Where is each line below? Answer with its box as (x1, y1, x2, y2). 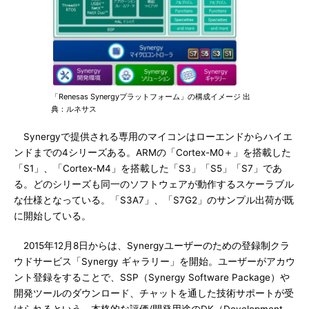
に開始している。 (14, 210, 91, 221)
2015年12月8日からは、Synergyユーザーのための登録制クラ (14, 239, 290, 251)
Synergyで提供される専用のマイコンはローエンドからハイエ (14, 130, 292, 142)
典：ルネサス (51, 103, 97, 114)
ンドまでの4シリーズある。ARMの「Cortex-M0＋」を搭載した (14, 146, 291, 158)
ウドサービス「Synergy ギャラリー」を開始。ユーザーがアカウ (14, 255, 295, 267)
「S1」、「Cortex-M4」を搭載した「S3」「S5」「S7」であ (14, 162, 282, 174)
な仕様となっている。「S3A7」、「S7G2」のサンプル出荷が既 (14, 194, 294, 206)
